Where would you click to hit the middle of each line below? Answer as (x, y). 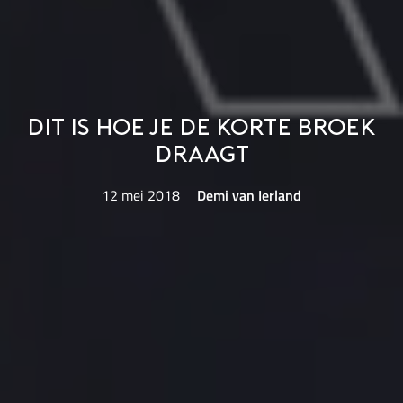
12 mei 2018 (140, 195)
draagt (201, 156)
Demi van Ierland (250, 195)
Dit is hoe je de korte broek (201, 129)
